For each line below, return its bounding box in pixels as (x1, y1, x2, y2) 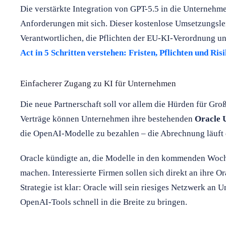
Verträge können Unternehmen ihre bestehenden (20, 114, 195, 124)
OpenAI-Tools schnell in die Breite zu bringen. (20, 197, 187, 207)
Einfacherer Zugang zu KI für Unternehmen (20, 78, 176, 88)
